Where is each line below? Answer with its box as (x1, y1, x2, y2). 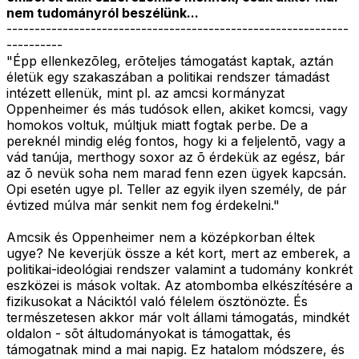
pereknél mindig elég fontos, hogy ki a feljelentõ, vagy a (6, 133, 345, 150)
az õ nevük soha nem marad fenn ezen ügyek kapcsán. (6, 165, 346, 182)
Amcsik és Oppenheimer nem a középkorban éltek (6, 229, 315, 246)
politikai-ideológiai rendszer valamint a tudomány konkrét (6, 261, 353, 278)
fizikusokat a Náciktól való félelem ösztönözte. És (6, 293, 308, 310)
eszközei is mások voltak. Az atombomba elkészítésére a (6, 277, 353, 294)
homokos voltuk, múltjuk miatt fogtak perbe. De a (6, 117, 308, 134)
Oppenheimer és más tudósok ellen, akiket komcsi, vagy (6, 101, 348, 118)
